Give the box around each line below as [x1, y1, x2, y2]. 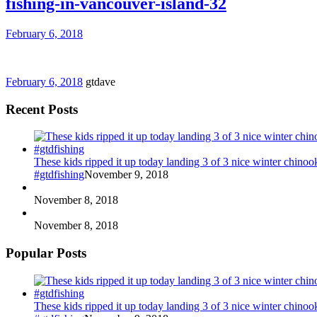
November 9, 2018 [84, 168, 168, 181]
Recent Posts [6, 101, 78, 117]
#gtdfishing [34, 168, 84, 181]
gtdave [86, 75, 115, 88]
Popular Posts [6, 245, 86, 260]
